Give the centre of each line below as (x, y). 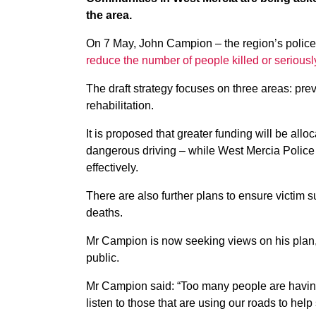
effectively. (112, 168)
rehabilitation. (121, 105)
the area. (109, 15)
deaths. (104, 213)
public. (103, 258)
